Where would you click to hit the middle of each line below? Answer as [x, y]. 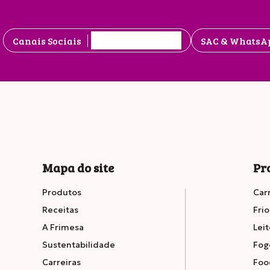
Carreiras [61, 262]
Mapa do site [78, 168]
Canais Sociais [47, 40]
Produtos [62, 193]
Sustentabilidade [79, 245]
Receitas [60, 210]
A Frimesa [63, 228]
